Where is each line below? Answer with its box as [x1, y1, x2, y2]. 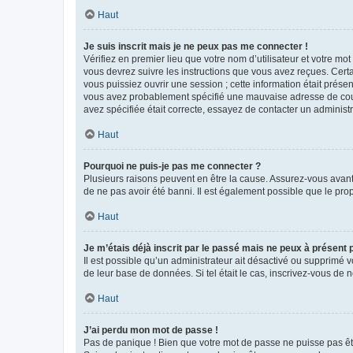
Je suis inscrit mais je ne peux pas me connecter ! [84, 41, 308, 52]
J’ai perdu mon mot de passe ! [84, 325, 218, 336]
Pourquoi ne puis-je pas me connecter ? [84, 161, 261, 172]
